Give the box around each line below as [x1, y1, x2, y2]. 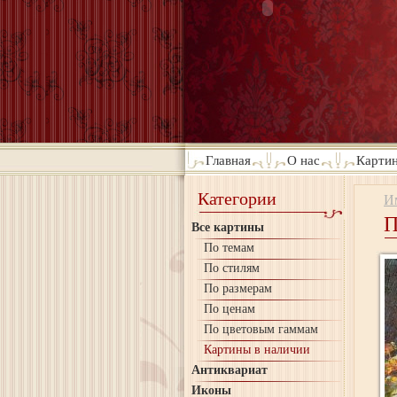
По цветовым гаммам [204, 323, 318, 336]
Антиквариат [191, 363, 268, 377]
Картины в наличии [204, 343, 310, 356]
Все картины [191, 221, 264, 234]
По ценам [204, 302, 255, 315]
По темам [204, 241, 254, 254]
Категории [198, 189, 276, 208]
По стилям [204, 261, 260, 275]
